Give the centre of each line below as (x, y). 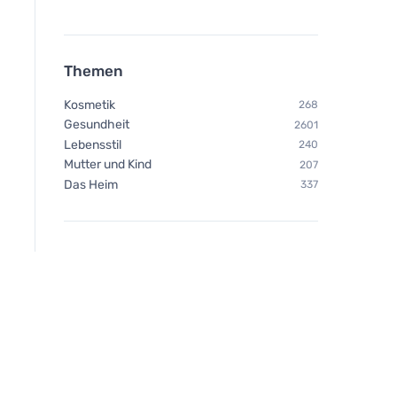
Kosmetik (90, 105)
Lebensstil (93, 144)
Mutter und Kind (108, 165)
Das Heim (91, 184)
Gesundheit (97, 125)
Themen (93, 70)
